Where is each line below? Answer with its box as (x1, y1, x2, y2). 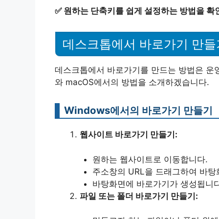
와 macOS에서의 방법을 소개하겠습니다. (55, 77, 209, 87)
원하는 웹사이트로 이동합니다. (92, 154, 208, 164)
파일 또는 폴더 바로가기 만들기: (80, 191, 198, 201)
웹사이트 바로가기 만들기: (80, 130, 177, 139)
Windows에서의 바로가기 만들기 (64, 104, 213, 116)
